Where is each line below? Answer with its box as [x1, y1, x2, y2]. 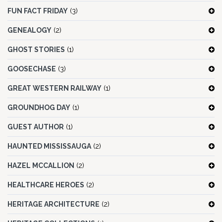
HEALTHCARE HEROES [7, 181, 84, 189]
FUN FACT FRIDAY [7, 7, 68, 15]
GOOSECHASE [7, 65, 56, 73]
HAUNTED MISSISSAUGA [7, 142, 91, 151]
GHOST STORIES [7, 46, 65, 54]
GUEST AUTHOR [7, 123, 64, 131]
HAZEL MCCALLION [7, 162, 74, 170]
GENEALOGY [7, 26, 52, 35]
